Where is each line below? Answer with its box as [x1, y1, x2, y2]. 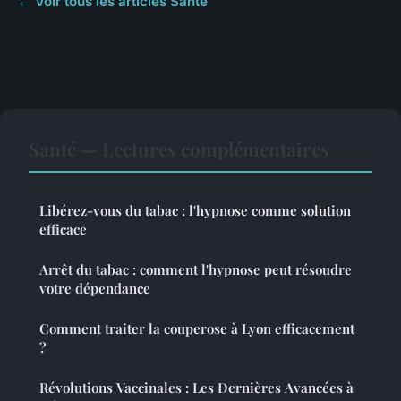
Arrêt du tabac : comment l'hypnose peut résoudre [39, 260, 352, 278]
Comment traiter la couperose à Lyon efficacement [39, 319, 354, 337]
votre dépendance [39, 278, 150, 297]
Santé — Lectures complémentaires [29, 135, 329, 161]
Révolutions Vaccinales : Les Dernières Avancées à [39, 378, 354, 397]
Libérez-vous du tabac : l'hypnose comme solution [39, 200, 351, 219]
